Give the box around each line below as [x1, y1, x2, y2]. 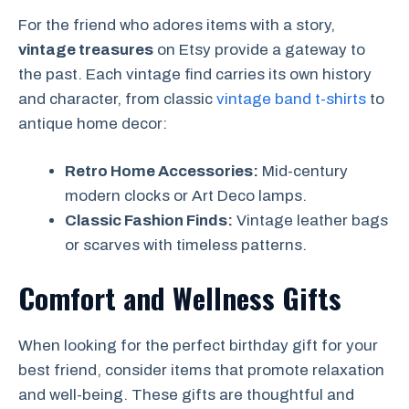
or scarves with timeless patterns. [65, 236, 307, 255]
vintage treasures [18, 40, 153, 58]
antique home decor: [18, 114, 167, 132]
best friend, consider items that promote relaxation [18, 361, 384, 379]
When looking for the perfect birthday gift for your [18, 336, 378, 354]
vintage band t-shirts [216, 89, 366, 108]
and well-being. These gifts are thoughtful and [18, 385, 354, 404]
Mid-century [258, 163, 348, 181]
